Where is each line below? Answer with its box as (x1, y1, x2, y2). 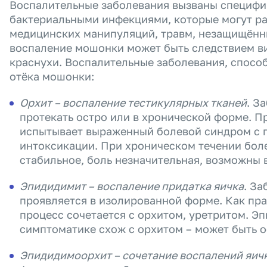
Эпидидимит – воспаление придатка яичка (20, 179, 244, 193)
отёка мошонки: (10, 70, 94, 83)
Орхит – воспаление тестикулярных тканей (20, 96, 247, 109)
